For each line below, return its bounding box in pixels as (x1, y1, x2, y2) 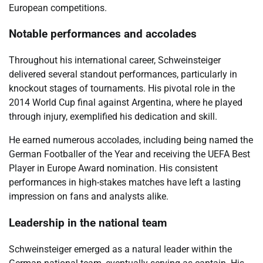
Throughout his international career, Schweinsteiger (9, 55, 221, 66)
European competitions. (9, 2, 107, 14)
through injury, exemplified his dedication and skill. (9, 111, 217, 123)
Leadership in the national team (9, 216, 167, 230)
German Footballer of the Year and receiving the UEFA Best (9, 149, 250, 160)
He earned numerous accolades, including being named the (9, 134, 253, 146)
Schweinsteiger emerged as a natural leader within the (9, 243, 232, 255)
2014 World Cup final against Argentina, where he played (9, 97, 242, 109)
